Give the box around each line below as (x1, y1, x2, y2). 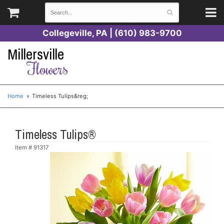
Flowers (26, 57, 68, 78)
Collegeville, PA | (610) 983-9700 (42, 28, 182, 38)
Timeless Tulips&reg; (32, 92, 88, 99)
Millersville (7, 44, 64, 64)
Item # (15, 143, 33, 151)
